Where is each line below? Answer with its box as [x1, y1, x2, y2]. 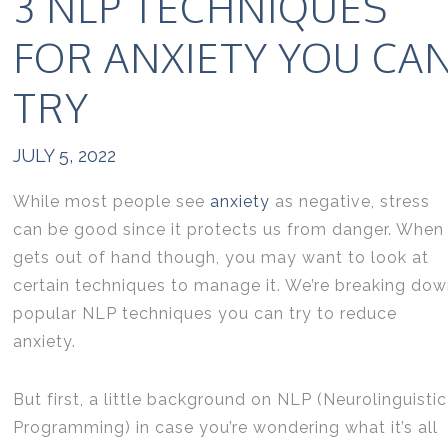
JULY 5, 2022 [13, 145, 116, 166]
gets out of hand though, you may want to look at [13, 248, 429, 267]
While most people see [13, 192, 210, 211]
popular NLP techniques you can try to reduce [13, 304, 397, 323]
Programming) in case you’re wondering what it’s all [13, 418, 438, 437]
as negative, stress [270, 192, 430, 211]
